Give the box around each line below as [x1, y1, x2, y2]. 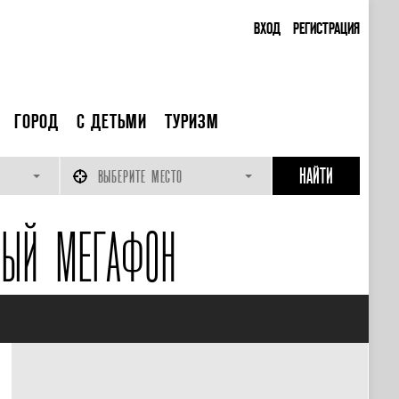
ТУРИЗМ [164, 110, 219, 132]
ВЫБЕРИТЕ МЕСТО [97, 167, 183, 186]
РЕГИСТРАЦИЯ [292, 19, 360, 37]
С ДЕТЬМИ [76, 110, 147, 132]
